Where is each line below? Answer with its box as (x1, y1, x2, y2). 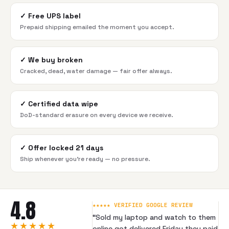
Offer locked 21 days (28, 143, 103, 152)
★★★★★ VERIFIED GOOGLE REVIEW (93, 201, 193, 209)
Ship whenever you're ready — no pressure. (20, 155, 150, 163)
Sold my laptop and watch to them (96, 213, 216, 222)
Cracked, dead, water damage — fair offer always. (20, 67, 172, 75)
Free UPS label (28, 11, 81, 20)
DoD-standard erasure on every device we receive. (20, 111, 173, 119)
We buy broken (28, 55, 83, 64)
